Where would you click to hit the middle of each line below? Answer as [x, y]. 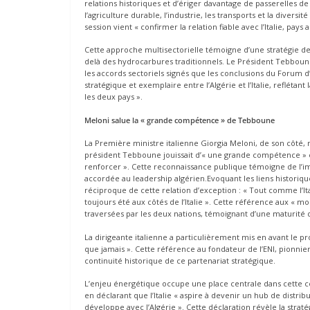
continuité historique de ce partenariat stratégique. [180, 260]
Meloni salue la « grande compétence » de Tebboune [180, 120]
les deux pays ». [113, 97]
